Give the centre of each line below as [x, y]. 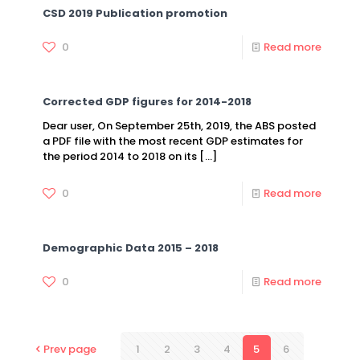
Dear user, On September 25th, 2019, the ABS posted [179, 126]
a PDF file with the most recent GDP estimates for [173, 141]
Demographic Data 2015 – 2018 [131, 248]
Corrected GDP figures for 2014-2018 [147, 102]
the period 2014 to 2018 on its [120, 156]
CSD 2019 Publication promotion [135, 13]
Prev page [70, 349]
